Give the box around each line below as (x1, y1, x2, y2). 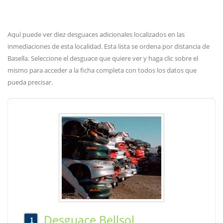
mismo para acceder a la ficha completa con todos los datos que (7, 66, 197, 75)
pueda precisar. (7, 78, 53, 87)
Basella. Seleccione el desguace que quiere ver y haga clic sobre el (7, 54, 198, 63)
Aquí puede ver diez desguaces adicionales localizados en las (7, 30, 185, 39)
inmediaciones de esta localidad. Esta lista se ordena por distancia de (7, 42, 210, 51)
